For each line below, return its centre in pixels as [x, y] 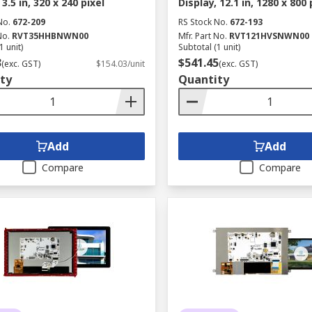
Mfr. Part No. [202, 36]
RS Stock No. [203, 22]
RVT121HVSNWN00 [269, 36]
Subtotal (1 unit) [209, 47]
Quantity [203, 79]
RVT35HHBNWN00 [50, 36]
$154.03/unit [120, 64]
